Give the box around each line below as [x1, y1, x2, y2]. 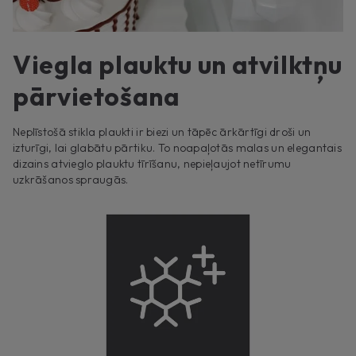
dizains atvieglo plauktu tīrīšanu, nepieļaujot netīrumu [13, 156, 292, 171]
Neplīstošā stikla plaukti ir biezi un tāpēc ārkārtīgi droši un [13, 124, 311, 139]
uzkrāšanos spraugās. [13, 172, 129, 187]
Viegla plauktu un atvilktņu [13, 48, 342, 80]
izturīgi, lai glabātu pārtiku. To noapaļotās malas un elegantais [13, 140, 342, 155]
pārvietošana [13, 79, 180, 112]
